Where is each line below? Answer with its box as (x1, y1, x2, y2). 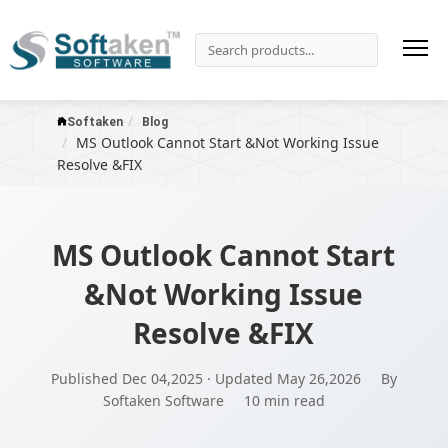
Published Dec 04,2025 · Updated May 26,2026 (50, 369, 361, 388)
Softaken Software (102, 391, 224, 410)
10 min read (243, 391, 325, 410)
